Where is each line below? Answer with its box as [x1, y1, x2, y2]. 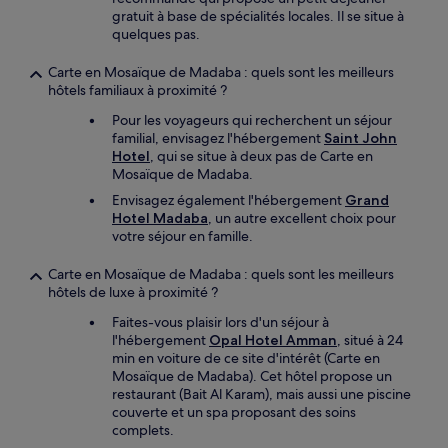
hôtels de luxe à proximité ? [48, 283, 218, 301]
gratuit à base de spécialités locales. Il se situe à [112, 7, 404, 25]
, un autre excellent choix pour [208, 209, 396, 227]
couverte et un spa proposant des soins [112, 403, 356, 421]
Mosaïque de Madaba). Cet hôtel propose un [112, 367, 392, 385]
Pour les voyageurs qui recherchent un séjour [112, 111, 392, 129]
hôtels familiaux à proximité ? [48, 81, 227, 99]
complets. [112, 421, 174, 439]
